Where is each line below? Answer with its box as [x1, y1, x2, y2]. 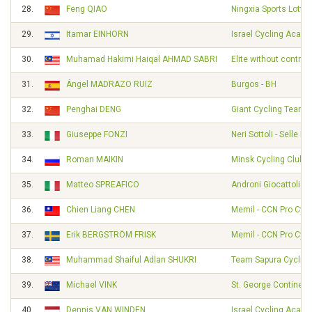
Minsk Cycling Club [231, 155, 304, 164]
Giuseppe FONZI [66, 130, 127, 139]
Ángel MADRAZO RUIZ [66, 79, 153, 89]
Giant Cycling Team [231, 104, 306, 114]
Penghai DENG [66, 104, 121, 114]
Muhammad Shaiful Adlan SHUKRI [66, 255, 196, 265]
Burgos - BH [231, 79, 276, 89]
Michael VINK [66, 280, 117, 290]
